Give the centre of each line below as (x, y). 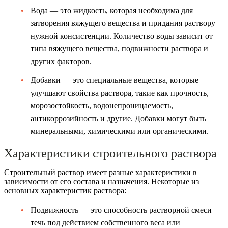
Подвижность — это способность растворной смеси (121, 210)
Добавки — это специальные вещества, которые (115, 80)
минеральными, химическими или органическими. (120, 131)
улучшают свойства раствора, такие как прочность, (120, 93)
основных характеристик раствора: (65, 190)
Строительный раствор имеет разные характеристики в (101, 172)
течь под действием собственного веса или (105, 222)
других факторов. (61, 61)
